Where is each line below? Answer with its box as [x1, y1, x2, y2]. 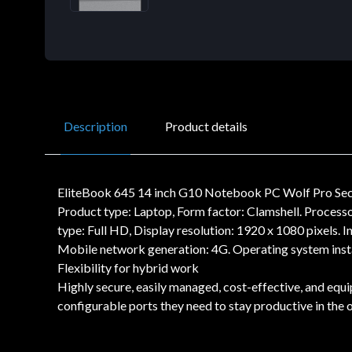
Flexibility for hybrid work [57, 259, 199, 275]
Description [64, 118, 127, 134]
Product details [165, 118, 247, 134]
